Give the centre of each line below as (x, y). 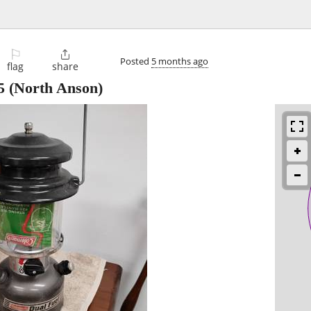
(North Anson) (54, 88)
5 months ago (180, 61)
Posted (136, 61)
